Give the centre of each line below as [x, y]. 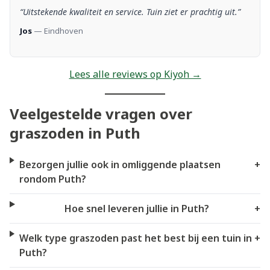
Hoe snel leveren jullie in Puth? [137, 208]
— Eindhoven [58, 30]
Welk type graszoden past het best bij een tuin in [135, 238]
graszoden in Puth [75, 133]
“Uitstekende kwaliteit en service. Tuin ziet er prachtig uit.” [130, 11]
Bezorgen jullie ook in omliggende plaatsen [120, 164]
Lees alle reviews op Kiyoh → [135, 74]
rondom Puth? [52, 179]
